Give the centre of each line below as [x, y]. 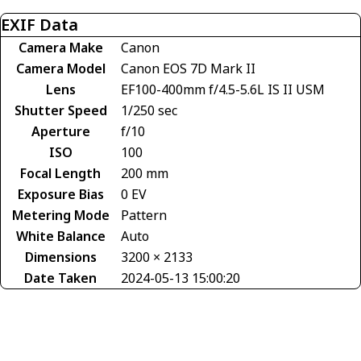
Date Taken [60, 278]
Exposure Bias [60, 194]
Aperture [60, 131]
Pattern [144, 215]
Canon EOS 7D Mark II [188, 68]
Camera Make [60, 47]
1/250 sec [149, 110]
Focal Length [60, 173]
